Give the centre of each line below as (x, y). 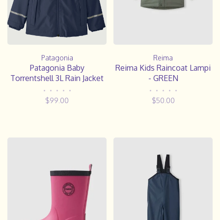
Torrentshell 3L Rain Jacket (57, 78)
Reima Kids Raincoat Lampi (163, 68)
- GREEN (163, 78)
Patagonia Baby (57, 68)
